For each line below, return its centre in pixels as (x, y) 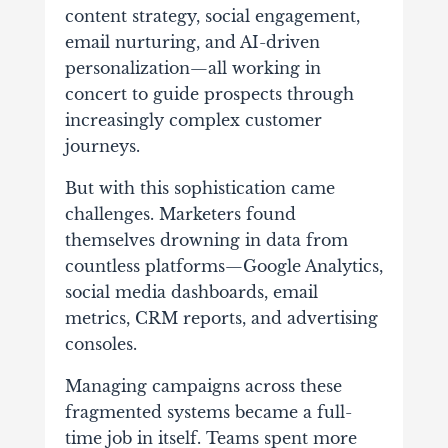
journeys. (102, 146)
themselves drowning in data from (206, 240)
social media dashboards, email (191, 292)
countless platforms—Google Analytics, (223, 266)
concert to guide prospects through (209, 94)
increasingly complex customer (193, 120)
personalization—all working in (192, 68)
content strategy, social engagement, (212, 16)
